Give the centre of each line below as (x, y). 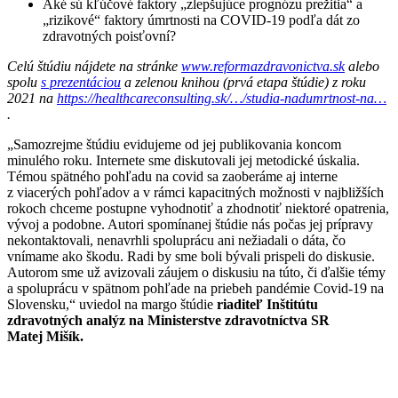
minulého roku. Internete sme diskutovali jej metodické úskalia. (183, 160)
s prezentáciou (81, 82)
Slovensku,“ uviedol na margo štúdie (112, 304)
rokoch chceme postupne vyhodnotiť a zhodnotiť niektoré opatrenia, (198, 208)
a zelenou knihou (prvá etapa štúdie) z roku (243, 82)
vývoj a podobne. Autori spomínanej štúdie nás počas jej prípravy (190, 224)
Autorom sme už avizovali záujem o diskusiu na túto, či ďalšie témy (196, 272)
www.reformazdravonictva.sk (263, 66)
